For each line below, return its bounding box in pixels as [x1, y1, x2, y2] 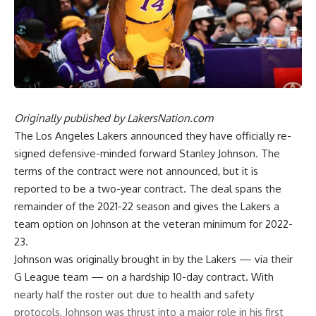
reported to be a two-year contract [14, 181, 183, 195]
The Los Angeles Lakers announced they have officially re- [14, 128, 291, 142]
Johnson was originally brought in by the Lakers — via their [14, 252, 293, 266]
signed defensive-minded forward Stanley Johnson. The [14, 146, 280, 160]
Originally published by [14, 111, 127, 125]
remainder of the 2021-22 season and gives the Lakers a [14, 199, 279, 213]
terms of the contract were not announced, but [14, 164, 242, 178]
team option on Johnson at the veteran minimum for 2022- [14, 217, 293, 231]
